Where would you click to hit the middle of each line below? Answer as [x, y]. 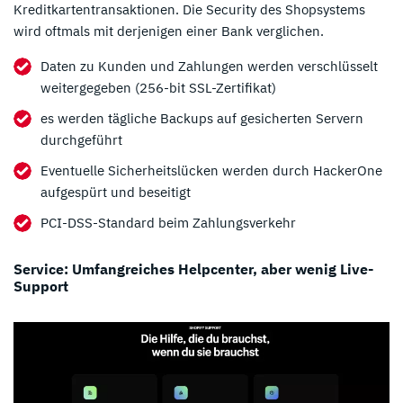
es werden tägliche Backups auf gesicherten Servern [202, 119]
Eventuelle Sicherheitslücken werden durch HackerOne [211, 171]
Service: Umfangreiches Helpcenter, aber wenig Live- [193, 269]
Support [41, 287]
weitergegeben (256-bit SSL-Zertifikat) [158, 88]
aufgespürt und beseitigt [116, 193]
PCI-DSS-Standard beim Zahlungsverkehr [168, 223]
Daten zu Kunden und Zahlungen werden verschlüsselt [209, 67]
